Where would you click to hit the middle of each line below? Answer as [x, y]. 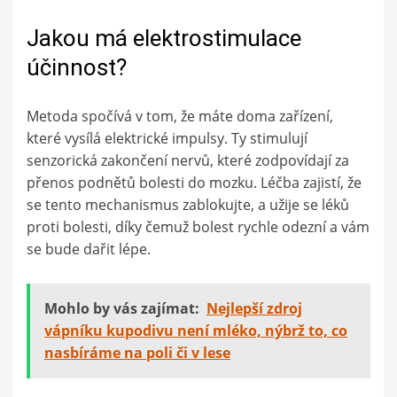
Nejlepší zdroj [254, 308]
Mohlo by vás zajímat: [122, 308]
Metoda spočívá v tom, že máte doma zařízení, [180, 116]
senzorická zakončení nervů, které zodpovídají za [188, 160]
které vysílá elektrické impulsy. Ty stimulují [167, 138]
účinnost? [77, 67]
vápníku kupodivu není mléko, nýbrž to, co [196, 330]
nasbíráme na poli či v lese [137, 352]
